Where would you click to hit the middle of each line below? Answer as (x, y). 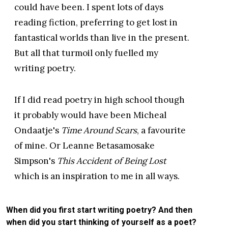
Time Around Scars (98, 131)
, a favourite (161, 131)
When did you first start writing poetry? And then (99, 210)
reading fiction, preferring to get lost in (96, 23)
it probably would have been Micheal (90, 115)
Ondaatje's (37, 131)
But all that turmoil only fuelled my (86, 53)
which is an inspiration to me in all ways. (98, 176)
